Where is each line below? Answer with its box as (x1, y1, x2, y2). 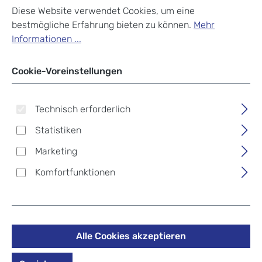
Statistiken (35, 124, 81, 136)
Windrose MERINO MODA (12, 213, 215, 235)
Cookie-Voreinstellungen (12, 65, 122, 77)
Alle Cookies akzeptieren (76, 230, 186, 242)
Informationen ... (12, 33, 81, 44)
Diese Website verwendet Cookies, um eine (12, 5, 195, 16)
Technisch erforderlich (35, 103, 130, 115)
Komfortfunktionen (35, 166, 115, 178)
